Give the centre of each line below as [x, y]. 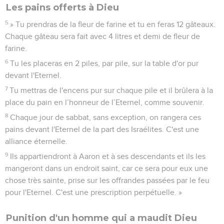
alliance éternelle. [36, 141]
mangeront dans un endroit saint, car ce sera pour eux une [106, 168]
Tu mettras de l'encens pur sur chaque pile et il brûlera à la [111, 90]
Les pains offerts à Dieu [62, 7]
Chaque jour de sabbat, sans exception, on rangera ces [106, 117]
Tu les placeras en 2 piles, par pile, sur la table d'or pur [104, 63]
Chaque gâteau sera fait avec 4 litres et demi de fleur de [102, 36]
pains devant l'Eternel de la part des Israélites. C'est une [102, 129]
